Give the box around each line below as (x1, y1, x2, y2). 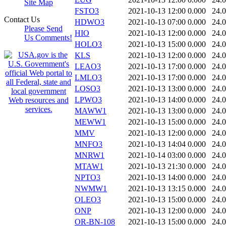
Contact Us (4, 15, 40, 24)
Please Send (24, 24, 63, 33)
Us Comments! (24, 33, 72, 42)
